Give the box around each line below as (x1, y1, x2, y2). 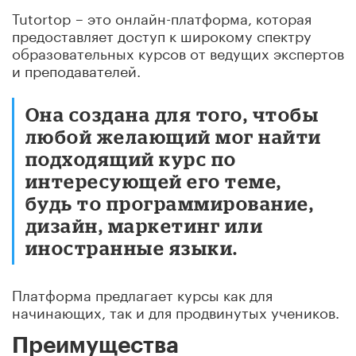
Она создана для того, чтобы (25, 103, 319, 125)
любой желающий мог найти (25, 125, 322, 147)
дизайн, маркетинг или (25, 214, 264, 236)
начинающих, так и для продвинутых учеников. (12, 299, 339, 322)
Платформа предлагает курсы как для (12, 281, 273, 304)
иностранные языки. (25, 236, 238, 258)
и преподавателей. (12, 57, 141, 80)
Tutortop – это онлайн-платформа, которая (12, 5, 311, 28)
